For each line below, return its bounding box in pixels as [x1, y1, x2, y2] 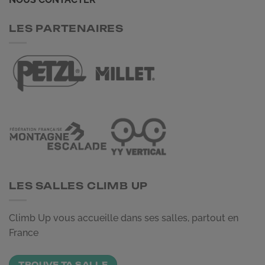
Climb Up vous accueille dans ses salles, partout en [9, 212, 238, 224]
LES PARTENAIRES [9, 22, 124, 34]
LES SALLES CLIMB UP [9, 179, 148, 192]
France [9, 227, 38, 239]
